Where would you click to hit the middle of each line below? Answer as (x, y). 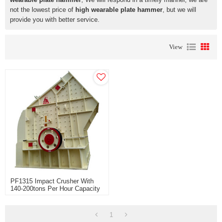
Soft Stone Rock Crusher (47, 204)
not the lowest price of (43, 9)
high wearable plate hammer (119, 9)
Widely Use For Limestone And (55, 196)
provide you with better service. (55, 19)
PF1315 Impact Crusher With (52, 181)
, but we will (179, 9)
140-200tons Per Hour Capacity (55, 189)
